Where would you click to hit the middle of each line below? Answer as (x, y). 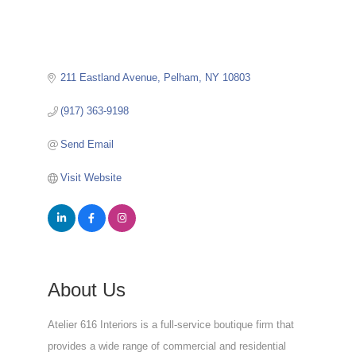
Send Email (87, 144)
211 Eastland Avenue (109, 77)
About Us (86, 289)
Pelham (182, 77)
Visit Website (91, 177)
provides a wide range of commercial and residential (166, 346)
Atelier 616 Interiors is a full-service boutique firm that (170, 324)
